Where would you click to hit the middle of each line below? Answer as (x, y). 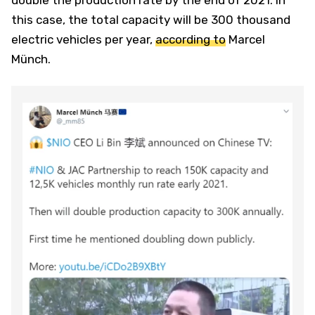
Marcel (245, 39)
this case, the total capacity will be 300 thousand (151, 19)
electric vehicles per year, (83, 39)
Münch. (31, 59)
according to (191, 39)
